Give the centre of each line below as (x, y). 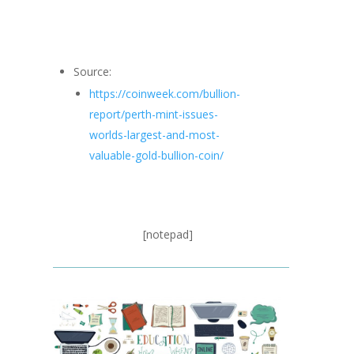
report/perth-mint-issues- (153, 114)
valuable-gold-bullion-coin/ (156, 155)
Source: (95, 71)
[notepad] (168, 234)
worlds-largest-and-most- (154, 134)
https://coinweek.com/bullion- (164, 93)
